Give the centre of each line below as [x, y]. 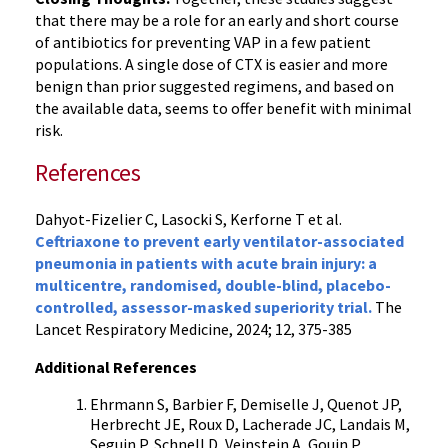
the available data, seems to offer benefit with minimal [223, 108]
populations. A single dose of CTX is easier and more [211, 64]
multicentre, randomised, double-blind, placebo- [213, 285]
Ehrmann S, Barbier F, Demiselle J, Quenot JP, [246, 404]
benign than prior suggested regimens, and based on [214, 86]
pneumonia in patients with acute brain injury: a [206, 263]
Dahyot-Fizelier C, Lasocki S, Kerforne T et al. [188, 219]
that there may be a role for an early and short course [217, 20]
